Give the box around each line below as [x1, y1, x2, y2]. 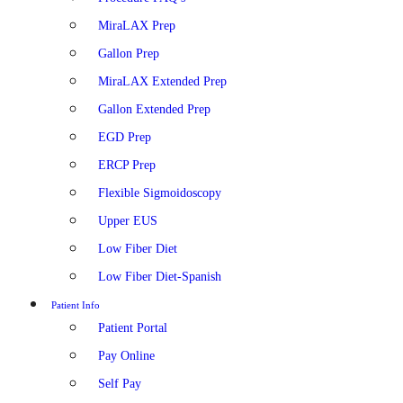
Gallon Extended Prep [98, 103, 210, 116]
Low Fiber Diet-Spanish [98, 270, 221, 283]
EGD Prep [98, 130, 151, 144]
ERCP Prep [98, 158, 156, 172]
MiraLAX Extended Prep [98, 75, 227, 88]
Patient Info [51, 300, 100, 310]
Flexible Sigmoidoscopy [98, 186, 221, 200]
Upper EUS [98, 214, 157, 228]
